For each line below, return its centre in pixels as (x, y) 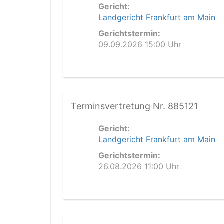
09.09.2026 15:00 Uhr (140, 44)
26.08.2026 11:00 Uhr (139, 166)
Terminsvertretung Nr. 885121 (134, 106)
